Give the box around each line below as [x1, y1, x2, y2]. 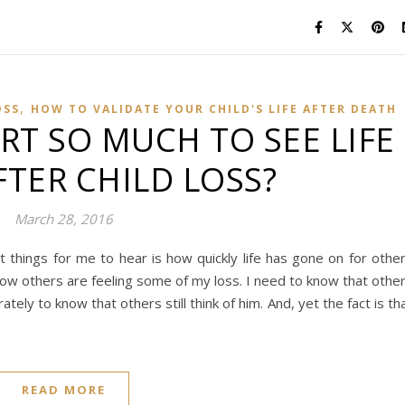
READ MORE [22, 381, 106, 398]
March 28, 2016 [14, 210, 113, 228]
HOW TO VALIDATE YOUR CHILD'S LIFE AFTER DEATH [31, 101, 397, 117]
